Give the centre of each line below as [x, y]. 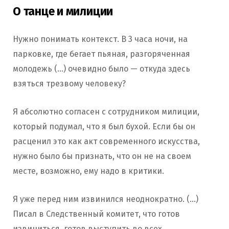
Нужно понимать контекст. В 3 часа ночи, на [100, 39]
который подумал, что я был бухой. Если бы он [104, 126]
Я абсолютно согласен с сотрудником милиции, [106, 111]
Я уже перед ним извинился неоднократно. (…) [106, 199]
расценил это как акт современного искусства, [106, 141]
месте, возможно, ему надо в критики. [88, 171]
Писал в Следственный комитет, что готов [96, 214]
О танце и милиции [63, 11]
